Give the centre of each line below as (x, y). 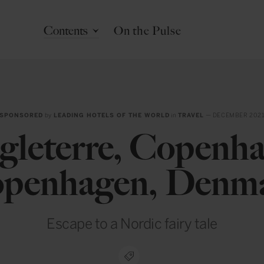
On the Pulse (147, 31)
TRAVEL (191, 115)
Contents (66, 31)
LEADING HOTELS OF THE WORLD (111, 115)
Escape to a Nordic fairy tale (132, 223)
